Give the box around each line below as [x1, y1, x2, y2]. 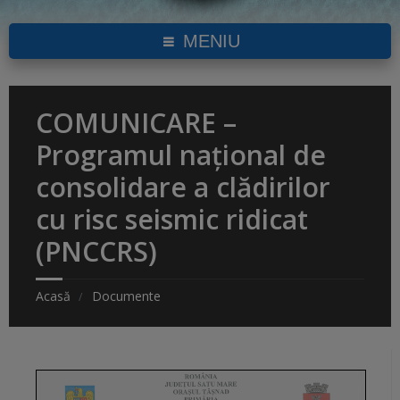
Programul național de [36, 137, 326, 174]
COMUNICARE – [36, 104, 237, 142]
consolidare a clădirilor [36, 169, 330, 206]
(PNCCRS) [36, 233, 157, 271]
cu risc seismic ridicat [36, 201, 308, 238]
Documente [92, 287, 161, 305]
